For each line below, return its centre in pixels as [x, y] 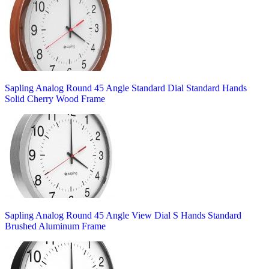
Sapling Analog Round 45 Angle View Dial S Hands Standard [123, 215]
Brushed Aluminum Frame [55, 226]
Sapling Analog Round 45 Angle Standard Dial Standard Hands [126, 88]
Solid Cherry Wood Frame [55, 98]
